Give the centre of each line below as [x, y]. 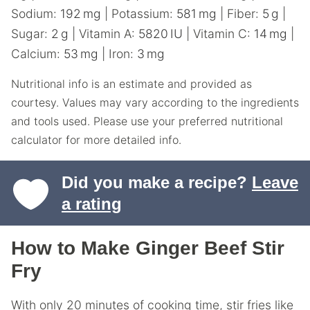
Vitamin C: [224, 34]
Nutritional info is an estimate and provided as [15, 84]
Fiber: [245, 13]
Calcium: [37, 54]
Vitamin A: [109, 34]
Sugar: [31, 34]
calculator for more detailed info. [96, 140]
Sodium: [36, 13]
